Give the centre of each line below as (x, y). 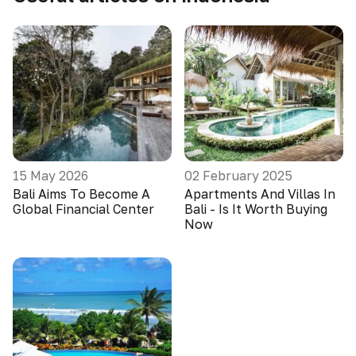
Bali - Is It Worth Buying (256, 209)
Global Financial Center (83, 209)
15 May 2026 (50, 176)
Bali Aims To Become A (81, 194)
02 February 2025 (238, 176)
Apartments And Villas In (260, 194)
